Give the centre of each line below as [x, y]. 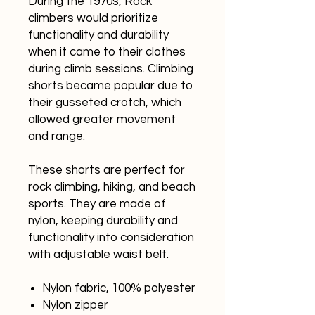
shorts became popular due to [110, 86]
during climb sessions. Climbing [111, 69]
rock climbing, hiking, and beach [112, 187]
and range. [57, 137]
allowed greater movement [102, 120]
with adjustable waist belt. [98, 255]
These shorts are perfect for [107, 171]
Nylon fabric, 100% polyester [119, 289]
